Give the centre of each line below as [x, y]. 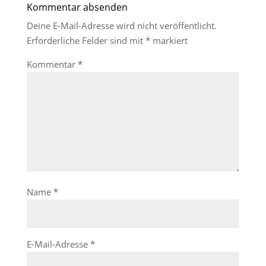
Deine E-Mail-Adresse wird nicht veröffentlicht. [121, 26]
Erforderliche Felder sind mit [86, 40]
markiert [169, 40]
